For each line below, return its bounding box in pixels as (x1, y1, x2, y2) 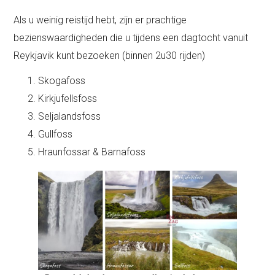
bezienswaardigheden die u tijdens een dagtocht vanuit (14, 32, 249, 44)
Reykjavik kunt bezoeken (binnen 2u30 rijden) (14, 50, 206, 62)
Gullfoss (38, 128, 73, 141)
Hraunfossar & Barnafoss (38, 146, 146, 158)
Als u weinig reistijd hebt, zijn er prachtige (14, 14, 187, 26)
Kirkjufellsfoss (38, 93, 98, 105)
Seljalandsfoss (38, 110, 101, 123)
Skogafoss (38, 75, 86, 87)
